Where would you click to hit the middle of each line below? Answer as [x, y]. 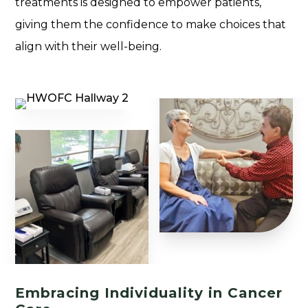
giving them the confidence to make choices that [151, 24]
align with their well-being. [89, 46]
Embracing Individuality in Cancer [149, 293]
